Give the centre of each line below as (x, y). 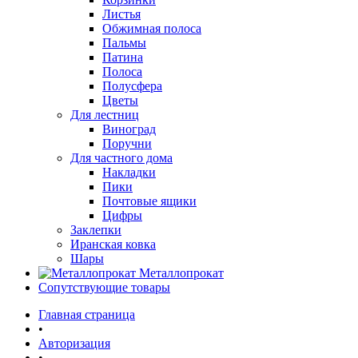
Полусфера (132, 86)
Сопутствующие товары (104, 287)
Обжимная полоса (152, 28)
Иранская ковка (113, 244)
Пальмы (124, 43)
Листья (121, 14)
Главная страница (87, 314)
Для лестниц (105, 115)
